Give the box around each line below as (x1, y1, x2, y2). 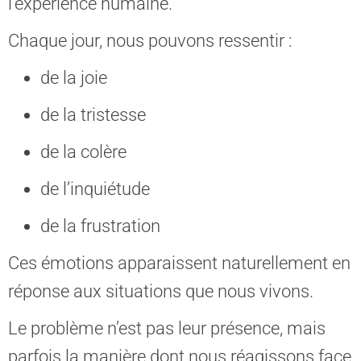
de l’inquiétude (40, 179, 150, 199)
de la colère (40, 142, 127, 162)
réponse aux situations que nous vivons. (8, 281, 313, 301)
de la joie (40, 68, 107, 88)
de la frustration (40, 216, 160, 236)
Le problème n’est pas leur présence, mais (8, 318, 326, 338)
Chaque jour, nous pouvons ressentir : (8, 31, 293, 51)
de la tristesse (40, 105, 146, 125)
